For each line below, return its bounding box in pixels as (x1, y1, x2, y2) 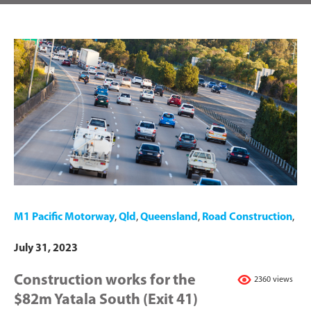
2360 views (254, 275, 293, 284)
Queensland (140, 211, 198, 223)
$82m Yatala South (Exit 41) (14, 292, 198, 308)
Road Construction (202, 211, 292, 223)
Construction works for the (14, 272, 196, 289)
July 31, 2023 (14, 242, 78, 254)
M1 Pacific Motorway (14, 211, 115, 223)
